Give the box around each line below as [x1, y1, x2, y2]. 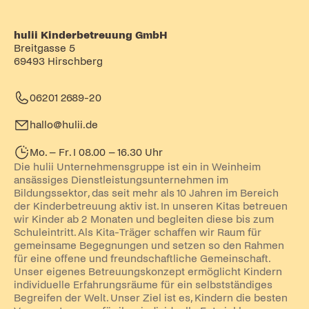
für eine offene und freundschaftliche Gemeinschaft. [13, 252, 270, 264]
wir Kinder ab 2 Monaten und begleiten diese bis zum [13, 213, 274, 225]
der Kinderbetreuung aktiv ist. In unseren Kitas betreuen [13, 200, 288, 212]
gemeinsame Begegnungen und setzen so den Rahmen [13, 239, 284, 251]
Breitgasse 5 [13, 42, 75, 54]
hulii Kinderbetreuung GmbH [13, 29, 168, 41]
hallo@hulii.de [30, 119, 99, 131]
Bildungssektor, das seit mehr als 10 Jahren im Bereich [13, 187, 279, 199]
